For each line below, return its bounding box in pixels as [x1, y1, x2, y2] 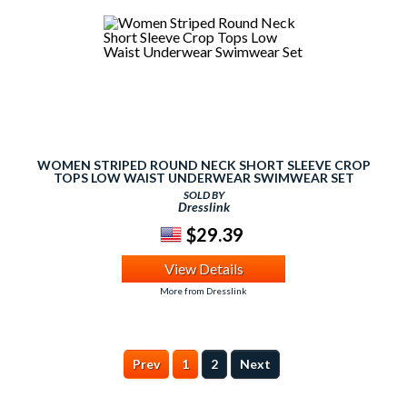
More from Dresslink [160, 285, 247, 296]
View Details [164, 260, 243, 277]
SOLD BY [183, 188, 224, 202]
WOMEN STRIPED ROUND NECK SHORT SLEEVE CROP [36, 157, 371, 173]
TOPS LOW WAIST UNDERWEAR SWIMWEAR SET [53, 170, 354, 185]
